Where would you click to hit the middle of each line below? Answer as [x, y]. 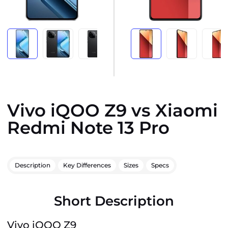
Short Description [114, 201]
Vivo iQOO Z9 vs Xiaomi [112, 110]
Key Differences [87, 165]
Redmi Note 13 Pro [88, 128]
